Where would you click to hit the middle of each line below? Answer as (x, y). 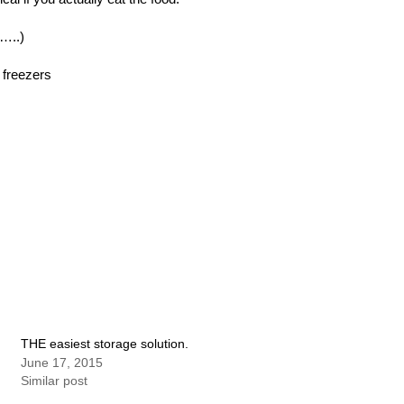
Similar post (55, 381)
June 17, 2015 (62, 363)
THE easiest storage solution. (105, 344)
